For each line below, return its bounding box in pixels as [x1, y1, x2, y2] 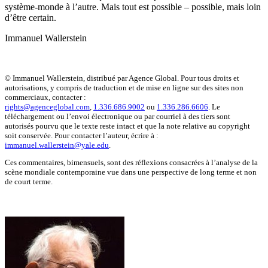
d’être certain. [5, 13, 56, 23]
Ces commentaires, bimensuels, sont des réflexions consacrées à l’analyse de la [5, 158, 258, 167]
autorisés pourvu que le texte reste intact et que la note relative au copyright [5, 121, 250, 131]
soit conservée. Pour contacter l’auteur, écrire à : [5, 131, 159, 141]
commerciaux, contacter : [5, 93, 86, 102]
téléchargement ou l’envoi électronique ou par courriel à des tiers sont [5, 112, 230, 121]
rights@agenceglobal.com [5, 102, 90, 112]
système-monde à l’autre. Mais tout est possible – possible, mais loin [5, 2, 261, 13]
